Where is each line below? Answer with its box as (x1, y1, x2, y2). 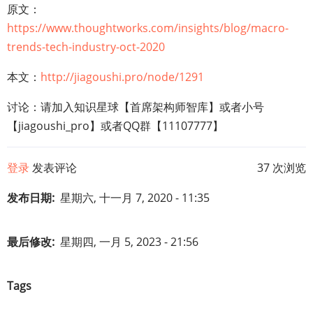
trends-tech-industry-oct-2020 (7, 39, 165, 54)
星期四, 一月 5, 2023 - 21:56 (60, 234, 198, 249)
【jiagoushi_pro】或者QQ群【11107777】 (7, 118, 224, 133)
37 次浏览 (257, 160, 306, 175)
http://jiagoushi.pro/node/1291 (41, 69, 204, 85)
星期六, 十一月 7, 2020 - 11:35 (60, 190, 210, 205)
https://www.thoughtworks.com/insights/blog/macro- (7, 20, 289, 36)
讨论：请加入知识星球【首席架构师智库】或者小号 (7, 99, 264, 115)
